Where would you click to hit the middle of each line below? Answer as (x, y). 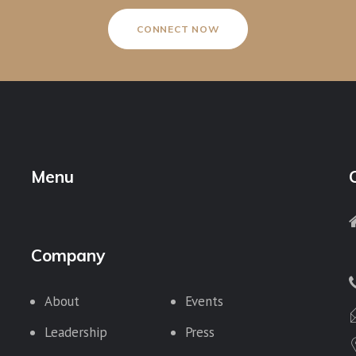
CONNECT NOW (178, 29)
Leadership (76, 332)
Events (204, 301)
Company (68, 255)
